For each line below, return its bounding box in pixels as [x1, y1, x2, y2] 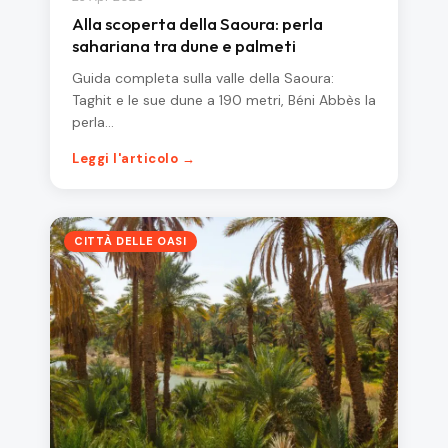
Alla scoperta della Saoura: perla [72, 13, 323, 35]
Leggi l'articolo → [72, 150, 196, 168]
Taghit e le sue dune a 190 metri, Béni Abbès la [72, 91, 376, 110]
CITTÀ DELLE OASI [74, 234, 187, 249]
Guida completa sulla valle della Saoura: [72, 69, 334, 88]
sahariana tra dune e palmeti [72, 35, 296, 57]
